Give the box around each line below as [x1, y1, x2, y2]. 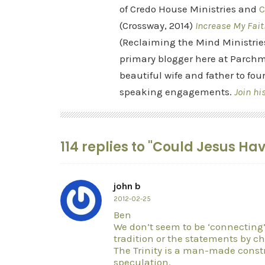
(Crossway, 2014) [119, 20, 195, 31]
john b [114, 180, 141, 192]
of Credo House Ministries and [119, 3, 259, 15]
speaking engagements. [119, 86, 234, 98]
